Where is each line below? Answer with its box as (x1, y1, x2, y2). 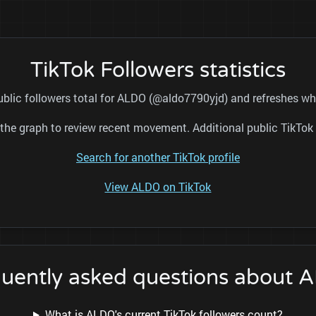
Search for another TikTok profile (75, 150, 240, 165)
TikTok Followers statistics (30, 57, 286, 84)
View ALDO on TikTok (104, 179, 212, 195)
